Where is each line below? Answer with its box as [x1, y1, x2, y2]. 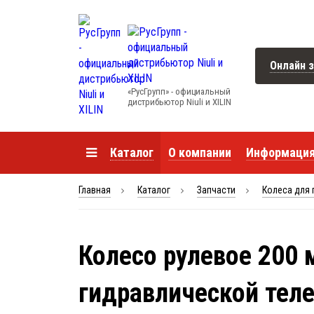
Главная [78, 184, 111, 196]
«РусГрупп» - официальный [128, 86, 231, 97]
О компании [168, 145, 231, 160]
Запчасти [197, 184, 235, 196]
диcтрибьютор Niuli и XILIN [128, 97, 231, 107]
